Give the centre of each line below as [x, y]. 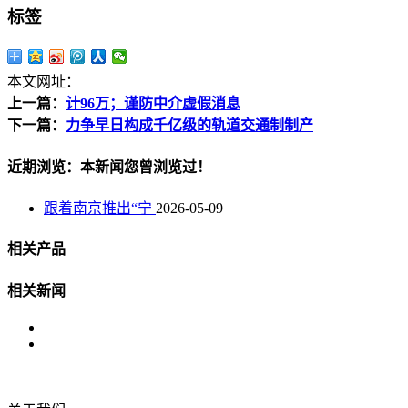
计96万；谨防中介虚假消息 [153, 104]
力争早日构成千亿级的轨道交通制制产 [189, 126]
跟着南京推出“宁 [100, 208]
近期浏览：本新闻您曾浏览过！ [109, 167]
